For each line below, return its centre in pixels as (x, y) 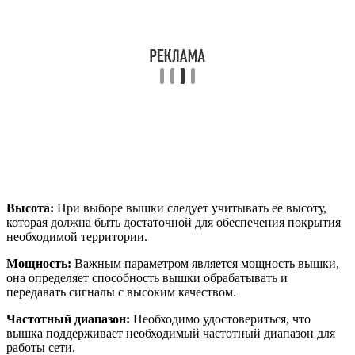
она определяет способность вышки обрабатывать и (147, 277)
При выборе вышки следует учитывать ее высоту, (190, 208)
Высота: (30, 208)
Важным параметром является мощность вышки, (205, 263)
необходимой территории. (77, 236)
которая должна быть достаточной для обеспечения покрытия (174, 222)
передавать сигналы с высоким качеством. (121, 292)
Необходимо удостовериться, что (220, 319)
